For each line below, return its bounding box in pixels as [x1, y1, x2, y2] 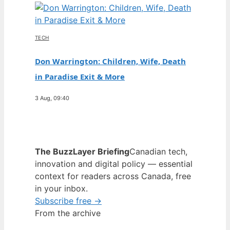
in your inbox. [35, 183, 88, 194]
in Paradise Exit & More [35, 71, 125, 82]
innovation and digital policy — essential [35, 159, 193, 169]
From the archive [35, 208, 101, 218]
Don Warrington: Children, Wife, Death [35, 56, 186, 66]
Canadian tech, [129, 146, 187, 157]
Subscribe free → [35, 196, 102, 206]
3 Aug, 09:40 [35, 94, 69, 102]
